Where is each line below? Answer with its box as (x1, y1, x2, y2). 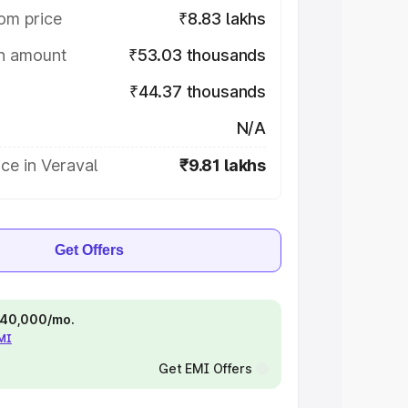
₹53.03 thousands (127, 46, 266, 65)
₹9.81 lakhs (178, 156, 266, 175)
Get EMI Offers (158, 361, 252, 376)
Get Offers (55, 242, 124, 258)
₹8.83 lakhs (178, 9, 266, 28)
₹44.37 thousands (128, 82, 266, 101)
